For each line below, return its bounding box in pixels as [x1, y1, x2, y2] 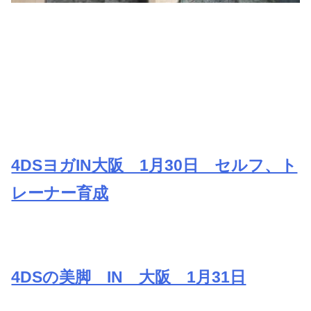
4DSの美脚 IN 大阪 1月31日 [11, 268, 246, 287]
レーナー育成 [11, 184, 109, 203]
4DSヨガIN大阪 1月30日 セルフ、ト [11, 156, 298, 175]
